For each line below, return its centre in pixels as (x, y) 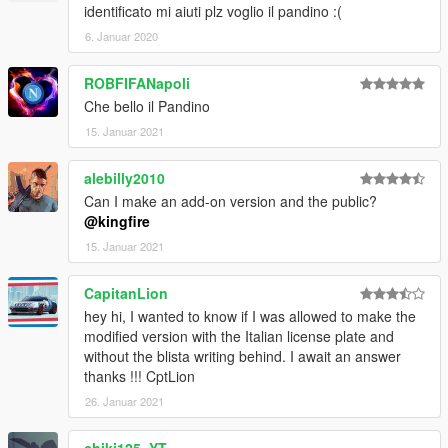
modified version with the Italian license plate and (239, 336)
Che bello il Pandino (147, 106)
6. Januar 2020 (121, 36)
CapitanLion (126, 293)
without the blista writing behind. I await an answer (242, 356)
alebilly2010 (124, 178)
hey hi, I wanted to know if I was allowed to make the (250, 316)
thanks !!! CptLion (139, 376)
